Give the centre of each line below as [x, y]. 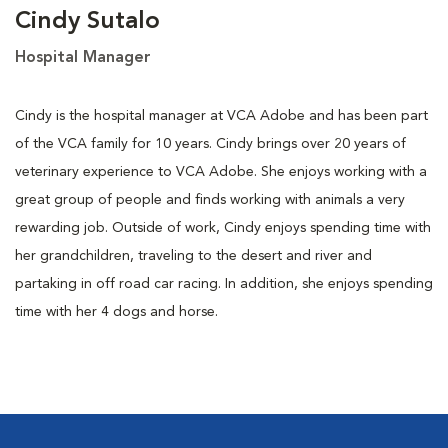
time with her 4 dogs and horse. [116, 311]
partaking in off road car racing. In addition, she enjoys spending [224, 283]
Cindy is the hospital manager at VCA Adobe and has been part [221, 115]
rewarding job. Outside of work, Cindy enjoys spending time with [223, 227]
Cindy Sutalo [87, 21]
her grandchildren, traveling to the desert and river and [193, 255]
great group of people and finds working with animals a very [210, 199]
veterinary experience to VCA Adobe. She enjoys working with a [221, 171]
